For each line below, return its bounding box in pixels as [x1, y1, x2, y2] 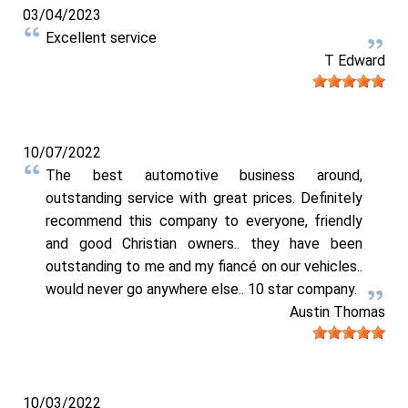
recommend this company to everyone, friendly [46, 211, 362, 229]
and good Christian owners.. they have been [46, 234, 362, 252]
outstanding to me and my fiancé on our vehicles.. [46, 257, 362, 275]
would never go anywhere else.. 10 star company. [46, 280, 357, 298]
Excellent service [46, 29, 157, 47]
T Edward [324, 52, 385, 70]
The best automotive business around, [46, 166, 362, 184]
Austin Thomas [290, 302, 385, 321]
